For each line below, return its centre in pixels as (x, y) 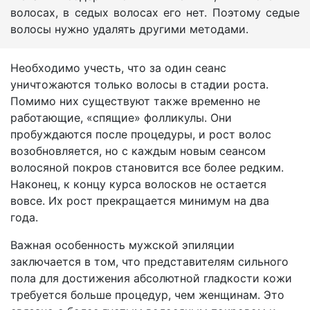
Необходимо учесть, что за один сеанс (118, 68)
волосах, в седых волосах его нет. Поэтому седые (155, 13)
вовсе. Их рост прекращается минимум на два (140, 201)
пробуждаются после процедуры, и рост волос (141, 135)
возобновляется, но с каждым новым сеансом (138, 151)
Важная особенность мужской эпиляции (122, 245)
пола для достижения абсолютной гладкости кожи (151, 279)
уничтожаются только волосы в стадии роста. (139, 85)
